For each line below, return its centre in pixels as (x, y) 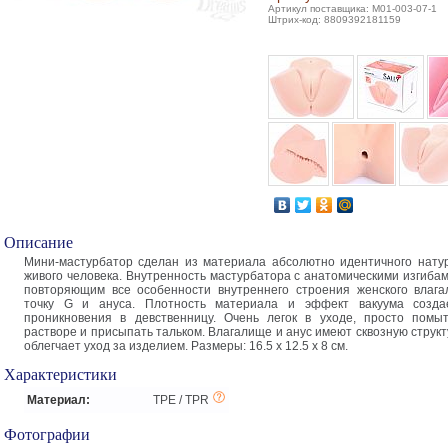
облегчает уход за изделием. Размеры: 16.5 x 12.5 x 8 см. (186, 346)
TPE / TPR (181, 400)
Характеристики (60, 373)
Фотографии (47, 433)
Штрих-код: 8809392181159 (334, 19)
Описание (38, 241)
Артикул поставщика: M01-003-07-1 (352, 8)
